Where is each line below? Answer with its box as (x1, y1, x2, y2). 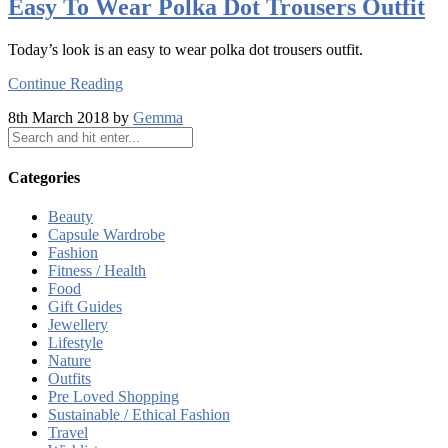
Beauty (48, 208, 93, 226)
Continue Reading (8, 74, 123, 92)
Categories (8, 168, 80, 186)
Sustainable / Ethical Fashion (48, 406, 230, 424)
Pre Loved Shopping (48, 388, 179, 406)
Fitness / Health (48, 262, 146, 280)
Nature (48, 352, 91, 370)
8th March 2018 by (8, 108, 133, 126)
